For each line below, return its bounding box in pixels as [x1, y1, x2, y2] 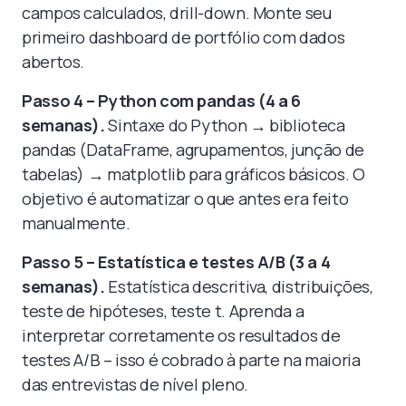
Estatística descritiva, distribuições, [104, 275, 373, 297]
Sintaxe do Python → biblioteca [104, 113, 345, 136]
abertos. [22, 50, 85, 72]
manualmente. [22, 211, 130, 234]
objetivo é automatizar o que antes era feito [22, 187, 349, 209]
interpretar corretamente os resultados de [22, 324, 341, 346]
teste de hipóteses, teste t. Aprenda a [22, 299, 304, 322]
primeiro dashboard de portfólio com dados [22, 25, 345, 48]
